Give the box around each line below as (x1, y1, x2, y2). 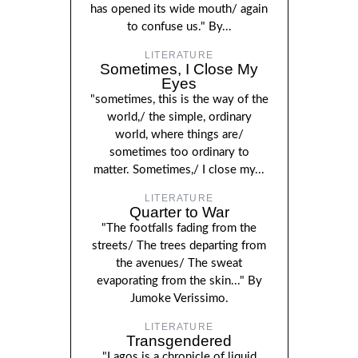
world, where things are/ (114, 128, 244, 141)
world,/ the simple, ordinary (106, 110, 252, 123)
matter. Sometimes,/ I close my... (93, 163, 265, 176)
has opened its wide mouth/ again (90, 2, 268, 15)
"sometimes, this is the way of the (89, 93, 268, 105)
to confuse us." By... (126, 20, 232, 33)
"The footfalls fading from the (101, 221, 257, 234)
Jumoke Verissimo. (129, 292, 229, 304)
